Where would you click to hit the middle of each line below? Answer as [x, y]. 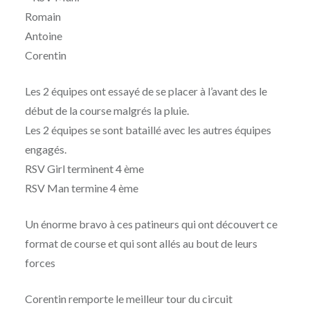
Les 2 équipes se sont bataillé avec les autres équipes [148, 130]
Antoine [43, 36]
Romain [43, 17]
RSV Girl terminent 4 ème [85, 169]
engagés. [46, 149]
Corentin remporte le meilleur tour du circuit [128, 299]
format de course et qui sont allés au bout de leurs [141, 244]
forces [40, 263]
